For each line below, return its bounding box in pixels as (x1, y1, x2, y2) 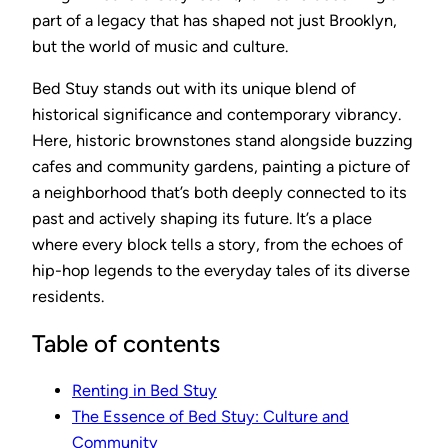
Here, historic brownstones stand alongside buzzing (32, 130, 413, 150)
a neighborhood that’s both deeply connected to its (32, 182, 407, 202)
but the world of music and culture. (32, 36, 288, 56)
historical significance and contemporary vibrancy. (32, 104, 401, 124)
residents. (32, 286, 104, 306)
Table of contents (32, 328, 220, 358)
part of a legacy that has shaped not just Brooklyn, (32, 10, 397, 30)
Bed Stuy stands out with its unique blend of (32, 78, 356, 98)
